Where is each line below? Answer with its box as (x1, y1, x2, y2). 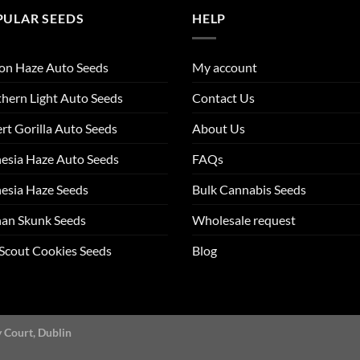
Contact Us (192, 89, 255, 105)
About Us (192, 120, 245, 136)
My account (192, 59, 257, 75)
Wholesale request (192, 211, 296, 227)
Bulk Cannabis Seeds (192, 181, 306, 197)
